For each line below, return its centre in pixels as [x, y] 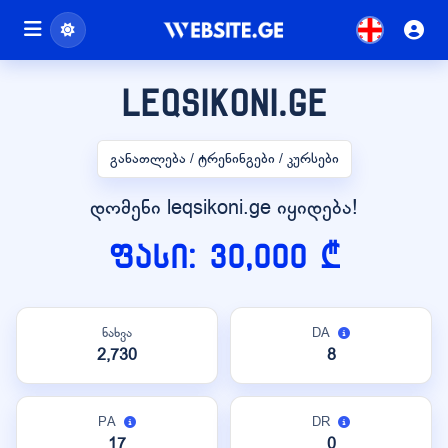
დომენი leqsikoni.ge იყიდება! [224, 207]
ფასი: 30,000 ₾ [224, 257]
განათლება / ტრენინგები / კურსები [224, 158]
